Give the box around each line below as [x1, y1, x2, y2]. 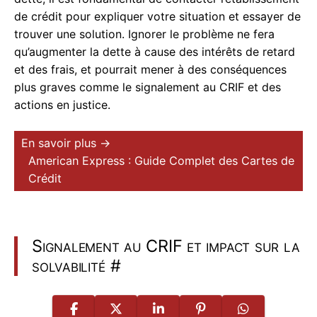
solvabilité [32, 255, 105, 277]
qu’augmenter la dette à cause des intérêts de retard [14, 45, 295, 59]
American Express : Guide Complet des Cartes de [28, 154, 294, 168]
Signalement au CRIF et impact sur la [32, 236, 300, 257]
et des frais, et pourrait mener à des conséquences [14, 62, 287, 77]
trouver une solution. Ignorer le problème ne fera [14, 27, 275, 42]
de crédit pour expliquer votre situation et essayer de [14, 9, 301, 24]
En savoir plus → [21, 136, 110, 151]
